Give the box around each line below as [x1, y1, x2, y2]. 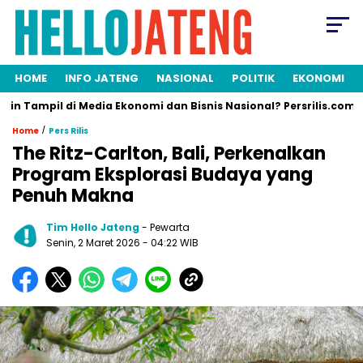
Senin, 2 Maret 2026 [46, 236, 143, 250]
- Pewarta [142, 220, 190, 235]
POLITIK [232, 70, 275, 87]
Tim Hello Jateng [46, 220, 139, 235]
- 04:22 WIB [143, 236, 199, 250]
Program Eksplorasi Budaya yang [12, 162, 313, 188]
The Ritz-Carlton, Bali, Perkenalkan [12, 141, 326, 167]
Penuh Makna [12, 183, 134, 209]
